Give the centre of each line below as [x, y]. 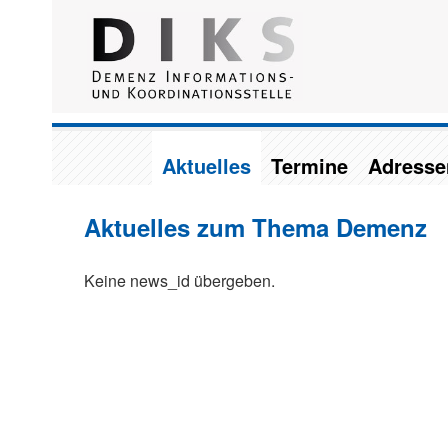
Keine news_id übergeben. [179, 280]
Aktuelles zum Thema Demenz [255, 226]
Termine [309, 165]
